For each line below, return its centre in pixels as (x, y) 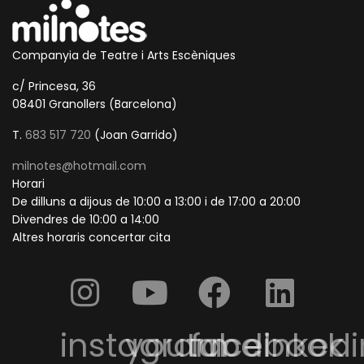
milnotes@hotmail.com (79, 166)
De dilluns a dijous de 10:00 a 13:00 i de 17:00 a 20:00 (156, 201)
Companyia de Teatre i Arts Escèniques (124, 55)
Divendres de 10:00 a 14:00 (86, 219)
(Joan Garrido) (134, 135)
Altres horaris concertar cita (91, 237)
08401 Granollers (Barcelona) (95, 104)
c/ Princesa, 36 (54, 86)
